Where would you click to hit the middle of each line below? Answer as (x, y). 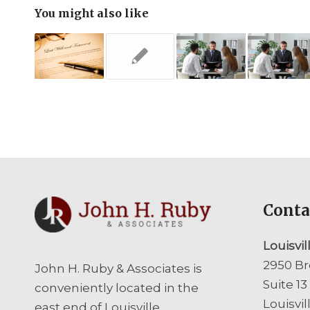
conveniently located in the (117, 288)
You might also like (92, 13)
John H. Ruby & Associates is (118, 268)
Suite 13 (285, 285)
